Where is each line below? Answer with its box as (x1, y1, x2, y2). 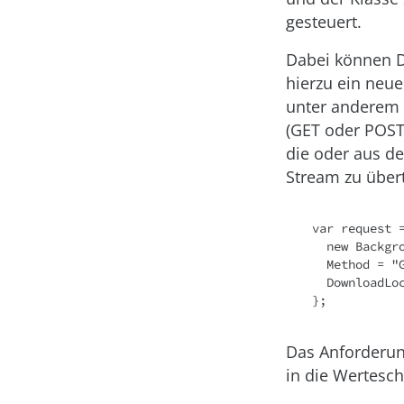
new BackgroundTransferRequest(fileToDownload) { (312, 238, 326, 254)
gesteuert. (286, 11, 362, 32)
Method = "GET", (312, 256, 326, 272)
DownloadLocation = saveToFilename (312, 274, 326, 290)
